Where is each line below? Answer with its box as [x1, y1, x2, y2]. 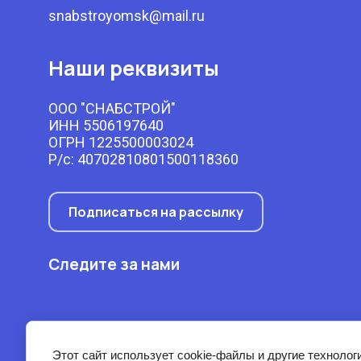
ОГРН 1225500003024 [48, 134, 193, 151]
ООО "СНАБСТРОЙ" [48, 100, 176, 117]
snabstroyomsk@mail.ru [48, 7, 205, 24]
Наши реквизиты [48, 54, 219, 82]
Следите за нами [48, 254, 180, 275]
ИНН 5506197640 [48, 117, 164, 134]
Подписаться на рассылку [68, 203, 243, 221]
